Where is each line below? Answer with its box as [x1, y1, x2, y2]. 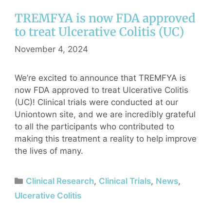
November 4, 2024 [15, 44, 88, 54]
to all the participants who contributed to [15, 121, 174, 131]
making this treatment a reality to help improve [15, 133, 197, 144]
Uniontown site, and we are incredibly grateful [15, 109, 196, 119]
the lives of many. [15, 145, 83, 156]
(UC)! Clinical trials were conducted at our [15, 97, 178, 107]
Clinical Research [26, 176, 94, 186]
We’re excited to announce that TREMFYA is [15, 73, 186, 83]
